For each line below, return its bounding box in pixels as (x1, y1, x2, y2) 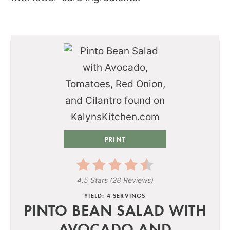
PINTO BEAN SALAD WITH (23, 199, 207, 220)
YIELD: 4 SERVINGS (84, 191, 146, 199)
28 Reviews (112, 175, 151, 184)
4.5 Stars (76, 175, 108, 184)
